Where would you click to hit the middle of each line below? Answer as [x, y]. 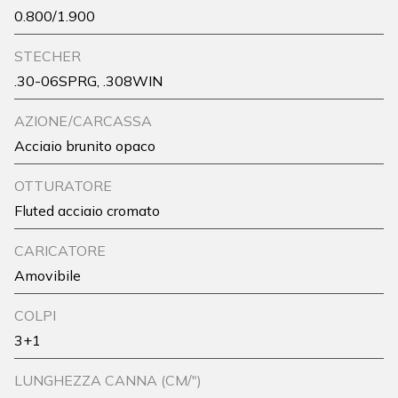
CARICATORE [60, 251]
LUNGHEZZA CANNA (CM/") [108, 381]
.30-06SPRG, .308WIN [88, 81]
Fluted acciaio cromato [87, 211]
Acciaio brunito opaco [85, 146]
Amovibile [48, 276]
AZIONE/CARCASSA [83, 121]
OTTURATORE [63, 186]
